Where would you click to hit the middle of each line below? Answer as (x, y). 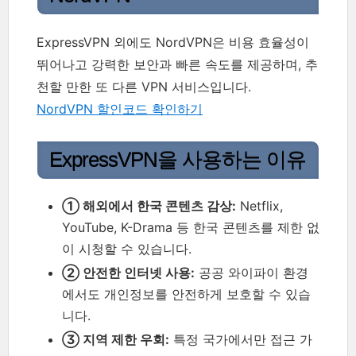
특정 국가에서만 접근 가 (241, 339)
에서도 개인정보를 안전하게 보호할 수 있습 (186, 294)
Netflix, (259, 205)
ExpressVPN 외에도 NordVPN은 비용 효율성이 (173, 42)
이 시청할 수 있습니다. (127, 248)
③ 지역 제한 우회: (116, 339)
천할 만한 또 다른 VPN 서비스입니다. (144, 86)
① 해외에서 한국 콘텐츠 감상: (149, 205)
